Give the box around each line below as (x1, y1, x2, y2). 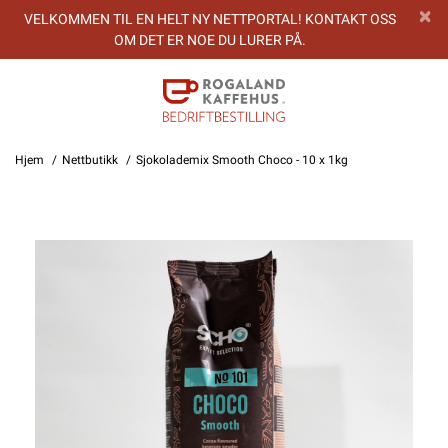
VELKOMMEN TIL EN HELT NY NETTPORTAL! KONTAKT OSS (24, 10, 397, 27)
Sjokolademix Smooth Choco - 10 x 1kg (136, 153, 348, 167)
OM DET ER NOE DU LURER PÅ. (114, 31, 307, 48)
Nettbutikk (62, 153, 118, 167)
